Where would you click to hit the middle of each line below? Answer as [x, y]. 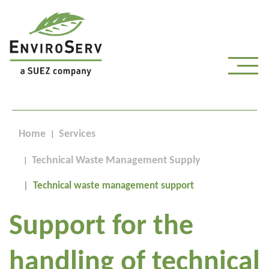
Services [77, 134]
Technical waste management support [113, 186]
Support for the [101, 227]
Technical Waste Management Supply [116, 161]
